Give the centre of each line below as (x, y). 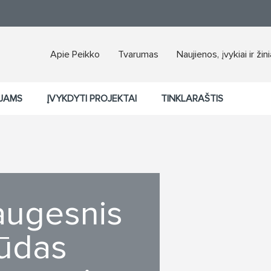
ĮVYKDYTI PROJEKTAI (92, 99)
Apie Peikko (75, 54)
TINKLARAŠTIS (192, 99)
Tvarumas (138, 54)
